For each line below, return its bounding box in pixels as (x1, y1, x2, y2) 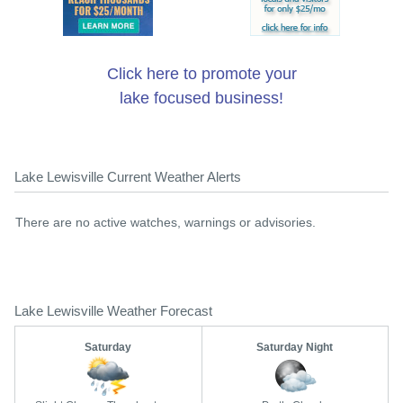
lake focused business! (120, 89, 283, 107)
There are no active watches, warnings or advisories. (15, 215, 316, 229)
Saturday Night (256, 341, 334, 354)
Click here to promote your (106, 65, 297, 83)
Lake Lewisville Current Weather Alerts (14, 169, 241, 184)
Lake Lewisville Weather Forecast (14, 303, 212, 318)
